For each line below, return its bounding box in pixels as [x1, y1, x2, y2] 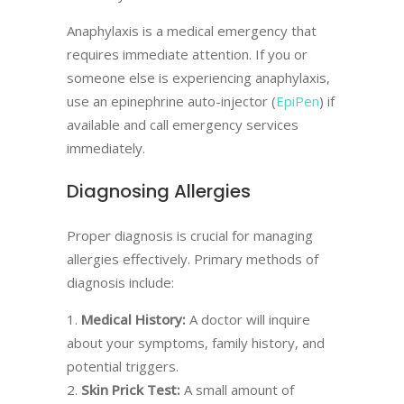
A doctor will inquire [186, 310, 310, 328]
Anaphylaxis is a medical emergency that [67, 22, 317, 40]
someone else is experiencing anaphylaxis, [67, 69, 330, 87]
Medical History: [81, 310, 186, 328]
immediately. [67, 139, 145, 157]
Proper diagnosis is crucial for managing [67, 226, 313, 244]
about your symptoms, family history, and [67, 334, 325, 352]
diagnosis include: [67, 273, 174, 291]
